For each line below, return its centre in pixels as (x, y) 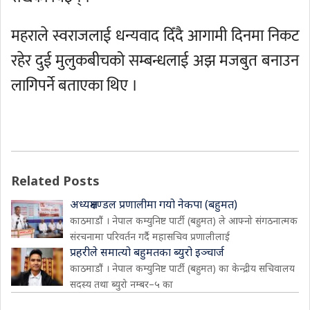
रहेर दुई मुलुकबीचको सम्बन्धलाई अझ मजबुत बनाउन (155, 61)
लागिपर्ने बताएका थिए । (74, 86)
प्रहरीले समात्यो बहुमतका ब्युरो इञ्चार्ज (147, 252)
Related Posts (55, 181)
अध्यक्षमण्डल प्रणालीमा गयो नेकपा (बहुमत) (154, 204)
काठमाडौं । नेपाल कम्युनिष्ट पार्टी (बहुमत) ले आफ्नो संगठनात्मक (184, 220)
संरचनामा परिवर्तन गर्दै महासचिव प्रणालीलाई (150, 236)
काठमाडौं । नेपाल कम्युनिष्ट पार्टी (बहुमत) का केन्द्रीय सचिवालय (182, 268)
